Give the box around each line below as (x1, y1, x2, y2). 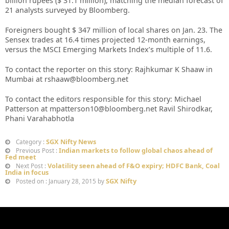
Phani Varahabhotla (5, 113, 74, 123)
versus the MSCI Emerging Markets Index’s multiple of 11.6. (5, 44, 212, 54)
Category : (14, 138, 46, 146)
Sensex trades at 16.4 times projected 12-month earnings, (5, 35, 205, 44)
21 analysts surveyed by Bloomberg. (5, 5, 130, 15)
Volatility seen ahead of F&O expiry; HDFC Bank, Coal (48, 161, 220, 170)
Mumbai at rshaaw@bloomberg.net (5, 74, 128, 84)
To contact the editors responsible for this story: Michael (5, 94, 201, 104)
